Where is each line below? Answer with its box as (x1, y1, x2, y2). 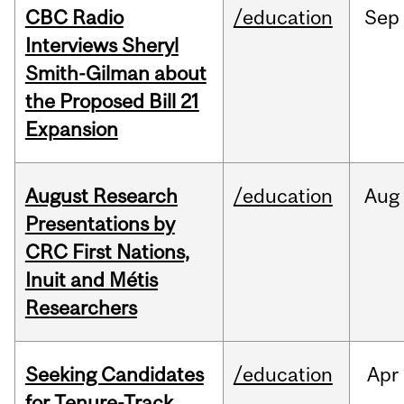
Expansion (24, 117, 118, 142)
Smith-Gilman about (24, 61, 207, 86)
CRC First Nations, (24, 240, 189, 264)
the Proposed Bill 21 (24, 89, 199, 114)
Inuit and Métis (24, 268, 158, 292)
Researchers (24, 296, 137, 320)
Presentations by (24, 212, 175, 236)
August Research (24, 184, 178, 208)
